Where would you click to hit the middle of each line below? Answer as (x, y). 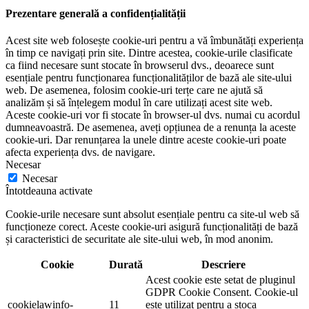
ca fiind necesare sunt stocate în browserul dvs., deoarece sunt (140, 66)
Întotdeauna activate (49, 191)
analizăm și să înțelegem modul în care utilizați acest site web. (139, 103)
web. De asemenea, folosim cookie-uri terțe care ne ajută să (134, 90)
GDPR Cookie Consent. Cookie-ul (222, 292)
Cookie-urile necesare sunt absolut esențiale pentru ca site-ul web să (152, 215)
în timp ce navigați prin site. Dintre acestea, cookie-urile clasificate (149, 53)
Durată (126, 265)
